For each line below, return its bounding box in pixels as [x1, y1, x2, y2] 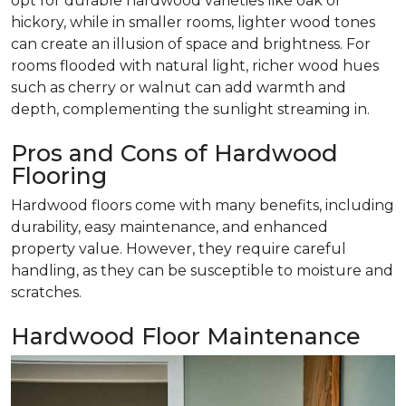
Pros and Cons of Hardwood [11, 140, 338, 168]
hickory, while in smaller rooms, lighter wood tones [11, 14, 375, 32]
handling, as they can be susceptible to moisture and [11, 262, 393, 280]
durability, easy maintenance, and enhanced [11, 218, 328, 237]
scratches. [11, 284, 82, 302]
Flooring [11, 162, 107, 190]
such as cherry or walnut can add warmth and [11, 79, 346, 97]
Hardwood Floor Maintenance [11, 323, 361, 351]
